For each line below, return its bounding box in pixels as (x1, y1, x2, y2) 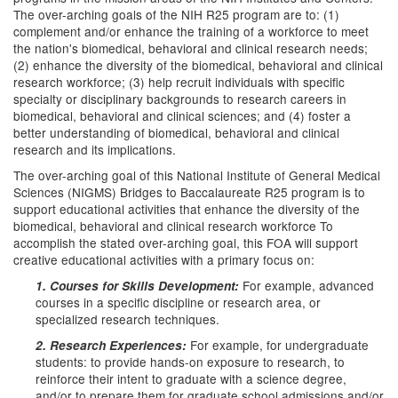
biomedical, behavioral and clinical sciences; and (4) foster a (13, 107, 351, 124)
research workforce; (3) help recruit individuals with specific (13, 73, 345, 91)
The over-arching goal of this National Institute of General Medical (13, 166, 380, 184)
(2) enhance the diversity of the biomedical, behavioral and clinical (13, 56, 383, 74)
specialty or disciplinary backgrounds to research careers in (13, 90, 346, 107)
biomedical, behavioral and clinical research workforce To (13, 217, 333, 235)
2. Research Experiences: (36, 337, 190, 354)
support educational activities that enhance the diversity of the (13, 200, 360, 218)
